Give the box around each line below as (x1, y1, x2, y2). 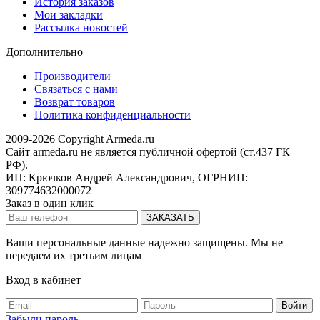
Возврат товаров (34, 95, 115, 108)
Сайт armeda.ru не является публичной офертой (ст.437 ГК (6, 145, 290, 158)
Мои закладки (34, 8, 103, 21)
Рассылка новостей (34, 21, 128, 34)
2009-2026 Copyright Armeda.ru (6, 132, 154, 145)
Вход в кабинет (6, 273, 81, 286)
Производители (34, 69, 111, 82)
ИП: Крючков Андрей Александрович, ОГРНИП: (6, 171, 248, 184)
